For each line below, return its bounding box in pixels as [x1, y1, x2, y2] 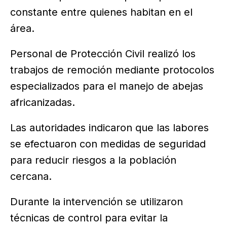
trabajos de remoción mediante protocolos [10, 64, 214, 77]
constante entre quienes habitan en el [10, 6, 193, 19]
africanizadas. [10, 96, 75, 109]
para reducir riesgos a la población [10, 154, 176, 167]
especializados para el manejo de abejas [10, 80, 203, 93]
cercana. [10, 170, 52, 183]
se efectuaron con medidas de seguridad [10, 138, 206, 150]
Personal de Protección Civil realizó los [10, 48, 196, 60]
